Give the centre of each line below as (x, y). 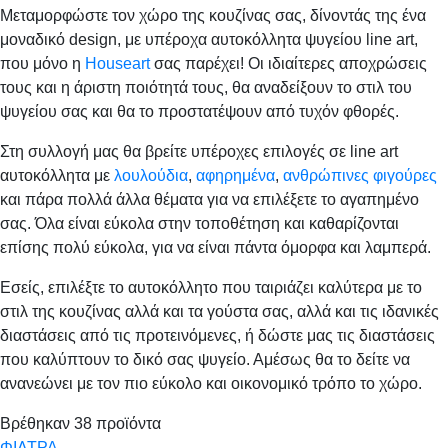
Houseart (117, 63)
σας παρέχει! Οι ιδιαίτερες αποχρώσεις (288, 63)
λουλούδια (151, 175)
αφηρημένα (235, 175)
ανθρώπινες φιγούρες (360, 175)
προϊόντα (126, 423)
